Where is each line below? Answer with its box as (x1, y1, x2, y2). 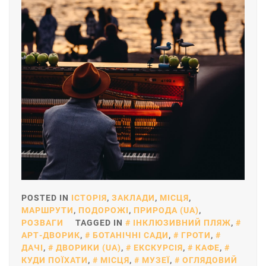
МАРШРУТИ (21, 205, 74, 216)
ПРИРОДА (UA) (134, 205, 199, 216)
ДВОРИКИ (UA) (56, 243, 121, 253)
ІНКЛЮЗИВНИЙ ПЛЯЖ (133, 218, 231, 228)
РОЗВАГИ (21, 218, 64, 228)
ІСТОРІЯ (71, 193, 107, 203)
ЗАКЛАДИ (112, 193, 155, 203)
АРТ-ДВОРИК (21, 230, 80, 240)
